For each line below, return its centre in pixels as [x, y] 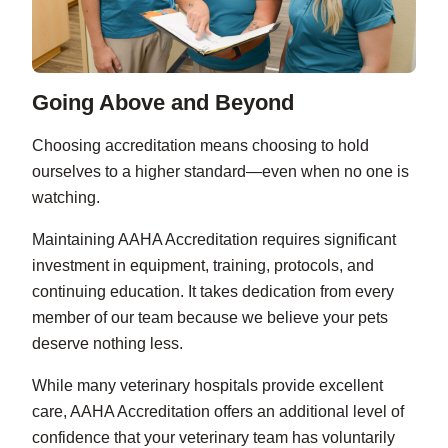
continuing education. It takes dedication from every [213, 292]
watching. [66, 198]
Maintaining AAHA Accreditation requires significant [214, 240]
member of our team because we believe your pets [210, 318]
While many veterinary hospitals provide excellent [207, 386]
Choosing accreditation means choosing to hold [200, 146]
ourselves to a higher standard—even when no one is [220, 172]
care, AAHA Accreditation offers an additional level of [218, 412]
